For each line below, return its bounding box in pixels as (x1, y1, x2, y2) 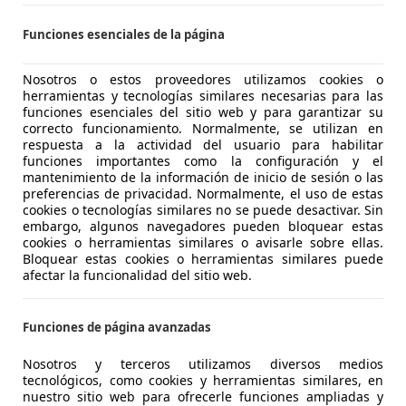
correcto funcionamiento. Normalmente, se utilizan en (23, 119, 383, 137)
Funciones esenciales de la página (23, 25, 225, 43)
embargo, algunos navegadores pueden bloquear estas (23, 217, 383, 235)
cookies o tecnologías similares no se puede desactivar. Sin (23, 200, 383, 218)
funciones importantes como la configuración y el (23, 151, 383, 169)
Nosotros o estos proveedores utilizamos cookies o (23, 70, 383, 88)
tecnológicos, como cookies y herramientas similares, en (23, 372, 383, 390)
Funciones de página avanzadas (23, 318, 211, 335)
